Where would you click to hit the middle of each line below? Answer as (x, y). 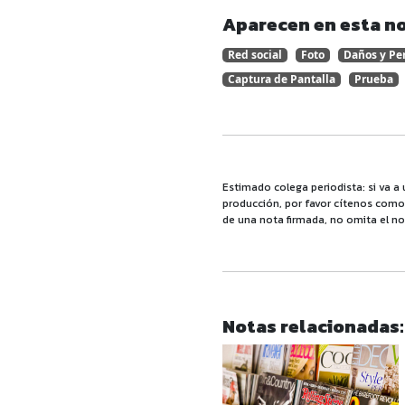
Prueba (373, 80)
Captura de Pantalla (281, 80)
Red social (254, 55)
